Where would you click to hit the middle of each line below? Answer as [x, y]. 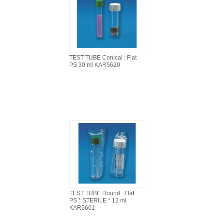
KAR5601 [82, 208]
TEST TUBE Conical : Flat [103, 58]
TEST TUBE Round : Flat [102, 193]
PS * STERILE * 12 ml [98, 201]
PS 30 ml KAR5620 [95, 65]
